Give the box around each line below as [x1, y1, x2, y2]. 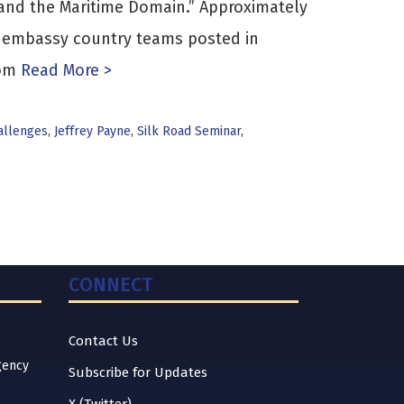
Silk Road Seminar [136, 124, 241, 139]
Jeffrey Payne [53, 124, 131, 139]
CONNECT [69, 272, 152, 297]
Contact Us [69, 333, 138, 349]
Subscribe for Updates [69, 364, 207, 381]
